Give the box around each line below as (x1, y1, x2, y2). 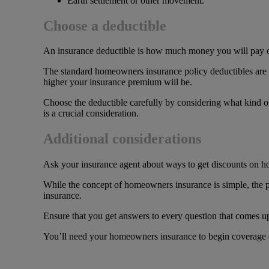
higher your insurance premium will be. (43, 77, 192, 88)
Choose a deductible (43, 17, 166, 34)
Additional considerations (43, 131, 201, 147)
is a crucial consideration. (43, 108, 139, 119)
